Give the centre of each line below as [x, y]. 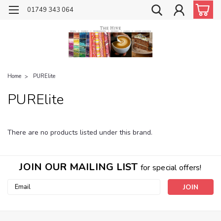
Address [20, 194]
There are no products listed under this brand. [80, 132]
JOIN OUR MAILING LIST [80, 167]
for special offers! [171, 167]
